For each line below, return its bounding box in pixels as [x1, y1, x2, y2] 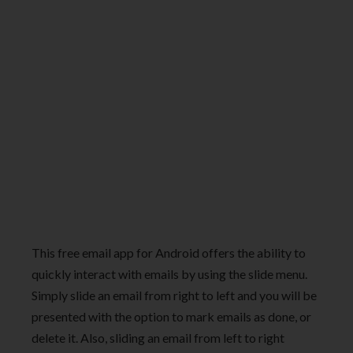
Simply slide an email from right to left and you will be [32, 287, 317, 303]
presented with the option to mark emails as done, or [32, 308, 311, 324]
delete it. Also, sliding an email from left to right [32, 329, 284, 345]
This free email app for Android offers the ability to [32, 244, 306, 260]
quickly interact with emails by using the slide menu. [32, 266, 307, 281]
